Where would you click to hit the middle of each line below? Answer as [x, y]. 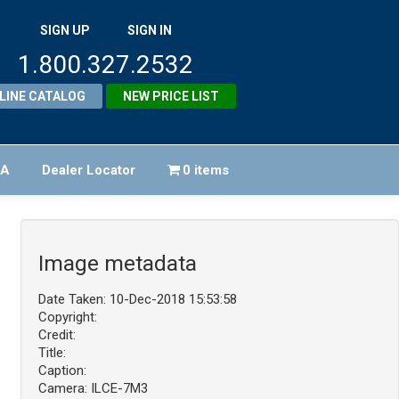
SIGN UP [65, 30]
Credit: [57, 335]
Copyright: [67, 318]
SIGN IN [149, 30]
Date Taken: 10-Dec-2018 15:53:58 [137, 300]
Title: [52, 353]
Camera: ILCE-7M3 [93, 389]
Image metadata [117, 264]
